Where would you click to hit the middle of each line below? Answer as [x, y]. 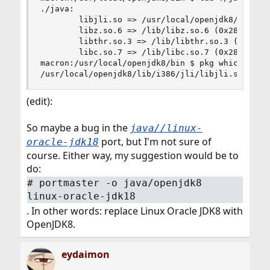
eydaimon [85, 254]
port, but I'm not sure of [155, 142]
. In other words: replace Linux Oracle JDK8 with [134, 211]
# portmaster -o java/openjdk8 [115, 183]
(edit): [39, 101]
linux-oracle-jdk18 [82, 196]
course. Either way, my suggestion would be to [132, 155]
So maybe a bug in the [78, 128]
